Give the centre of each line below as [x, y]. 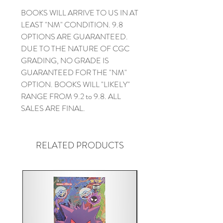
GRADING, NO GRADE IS [65, 60]
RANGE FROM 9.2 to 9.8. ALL [71, 96]
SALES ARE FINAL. [53, 108]
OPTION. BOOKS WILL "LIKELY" [75, 84]
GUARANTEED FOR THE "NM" [74, 72]
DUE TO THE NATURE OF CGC [75, 48]
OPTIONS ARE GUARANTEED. [74, 36]
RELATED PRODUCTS [80, 145]
